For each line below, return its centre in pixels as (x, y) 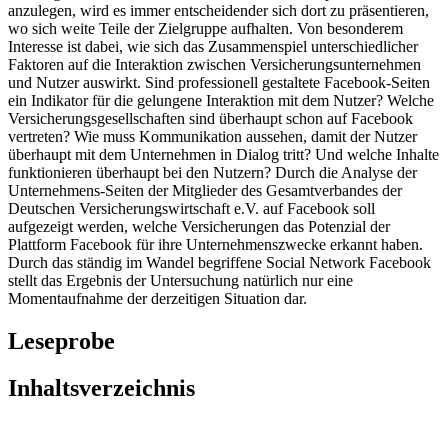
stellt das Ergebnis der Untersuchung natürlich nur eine (180, 281)
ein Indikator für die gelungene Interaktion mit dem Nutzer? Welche (221, 101)
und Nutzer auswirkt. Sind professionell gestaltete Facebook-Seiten (219, 83)
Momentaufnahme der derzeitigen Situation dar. (157, 299)
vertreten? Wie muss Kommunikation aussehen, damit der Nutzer (212, 137)
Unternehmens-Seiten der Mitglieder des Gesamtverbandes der (205, 191)
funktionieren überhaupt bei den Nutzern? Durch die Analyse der (212, 173)
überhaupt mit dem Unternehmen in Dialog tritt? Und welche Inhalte (223, 155)
